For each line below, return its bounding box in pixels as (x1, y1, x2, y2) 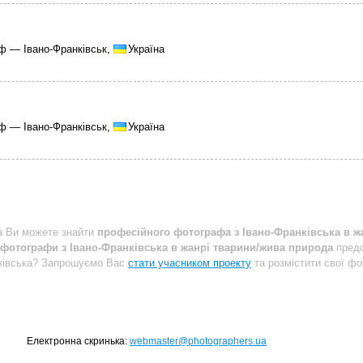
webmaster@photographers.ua (130, 335, 267, 347)
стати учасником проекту (128, 257, 251, 269)
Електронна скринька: (27, 335, 130, 347)
